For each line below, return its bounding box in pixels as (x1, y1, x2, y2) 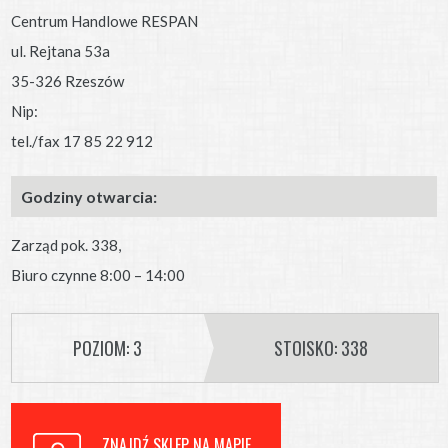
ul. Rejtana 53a (11, 41, 111, 60)
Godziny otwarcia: (21, 186, 158, 206)
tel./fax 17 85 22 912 (11, 131, 154, 150)
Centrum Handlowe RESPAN (11, 11, 199, 30)
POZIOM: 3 (73, 334, 143, 361)
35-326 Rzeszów (11, 71, 125, 90)
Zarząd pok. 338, (11, 235, 122, 254)
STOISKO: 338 (273, 334, 368, 361)
